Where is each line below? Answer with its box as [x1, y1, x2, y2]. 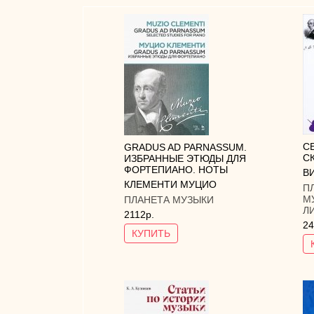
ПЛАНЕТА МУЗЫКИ [124, 193, 214, 205]
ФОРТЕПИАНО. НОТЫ [124, 163, 228, 175]
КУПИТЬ [132, 228, 170, 240]
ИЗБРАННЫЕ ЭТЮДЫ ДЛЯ [124, 152, 246, 164]
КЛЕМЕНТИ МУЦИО [124, 179, 217, 191]
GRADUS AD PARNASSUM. [124, 141, 247, 153]
